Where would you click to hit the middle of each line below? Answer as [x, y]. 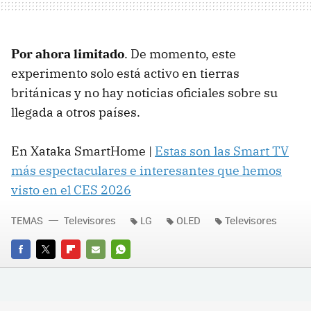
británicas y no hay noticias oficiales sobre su [144, 92]
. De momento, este [180, 53]
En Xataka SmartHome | [83, 151]
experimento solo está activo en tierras [125, 73]
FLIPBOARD [86, 268]
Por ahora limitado [68, 53]
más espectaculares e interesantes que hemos [146, 170]
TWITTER [55, 268]
